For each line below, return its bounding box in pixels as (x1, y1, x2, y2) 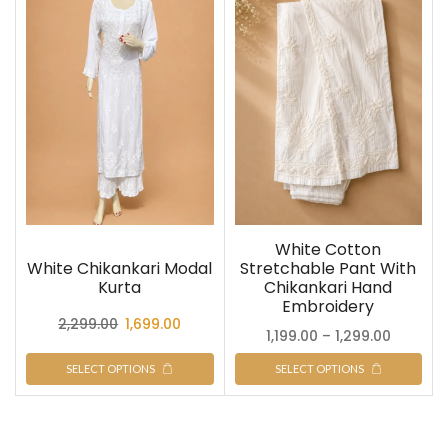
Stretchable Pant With (240, 257, 417, 281)
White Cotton (275, 238, 382, 262)
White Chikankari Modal (27, 257, 213, 281)
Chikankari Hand (264, 276, 393, 300)
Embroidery (282, 295, 375, 319)
